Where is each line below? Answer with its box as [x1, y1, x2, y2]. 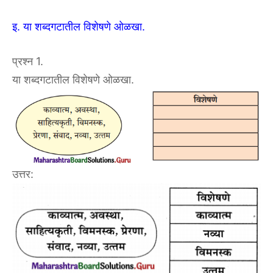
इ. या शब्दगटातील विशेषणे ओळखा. [12, 19, 145, 33]
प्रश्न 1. [12, 54, 43, 68]
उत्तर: [12, 167, 34, 180]
